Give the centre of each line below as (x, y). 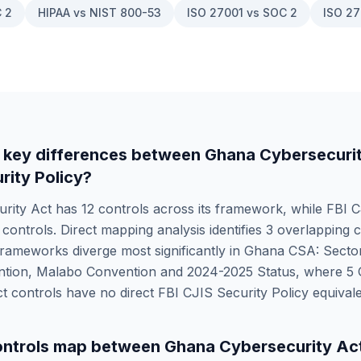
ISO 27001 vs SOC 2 (242, 12)
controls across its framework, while (210, 209)
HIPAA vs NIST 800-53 (100, 12)
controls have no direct (83, 293)
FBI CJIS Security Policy (233, 293)
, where (319, 272)
